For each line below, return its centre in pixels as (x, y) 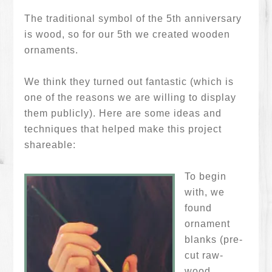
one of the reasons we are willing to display (131, 97)
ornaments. (52, 50)
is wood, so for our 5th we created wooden (127, 34)
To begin (206, 176)
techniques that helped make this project (123, 129)
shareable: (50, 145)
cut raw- (204, 255)
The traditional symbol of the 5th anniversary (133, 19)
